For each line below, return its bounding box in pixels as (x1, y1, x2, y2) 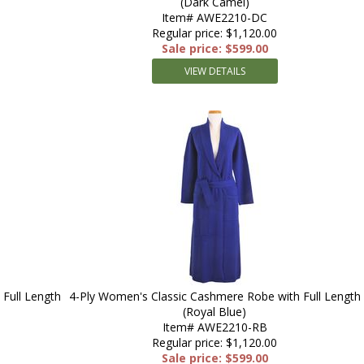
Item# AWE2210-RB (162, 319, 267, 335)
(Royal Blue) (183, 304, 246, 319)
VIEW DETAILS (184, 64, 245, 78)
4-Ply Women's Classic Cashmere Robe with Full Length (68, 288, 361, 304)
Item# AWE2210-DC (162, 10, 267, 25)
